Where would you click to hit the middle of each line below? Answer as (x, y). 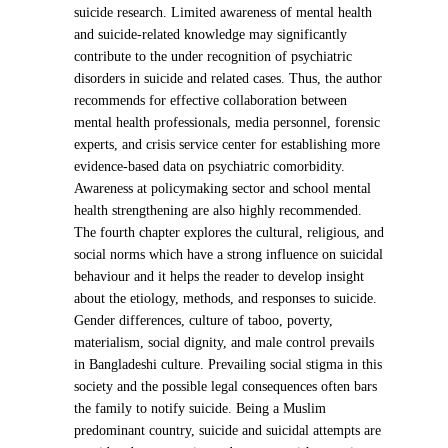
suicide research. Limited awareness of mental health (223, 13)
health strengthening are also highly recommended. (218, 211)
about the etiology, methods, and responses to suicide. (226, 299)
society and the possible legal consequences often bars (226, 387)
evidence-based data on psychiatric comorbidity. (210, 167)
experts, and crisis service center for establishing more (227, 145)
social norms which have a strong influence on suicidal (229, 255)
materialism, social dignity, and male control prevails (224, 343)
